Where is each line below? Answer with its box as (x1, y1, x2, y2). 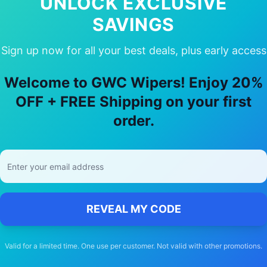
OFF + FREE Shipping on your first (15, 93, 252, 110)
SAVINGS (92, 14, 175, 35)
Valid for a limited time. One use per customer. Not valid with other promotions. (5, 241, 262, 250)
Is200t (142, 51, 188, 69)
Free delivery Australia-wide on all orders (54, 139, 213, 150)
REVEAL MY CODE (86, 203, 181, 215)
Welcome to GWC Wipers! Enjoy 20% (4, 74, 263, 91)
